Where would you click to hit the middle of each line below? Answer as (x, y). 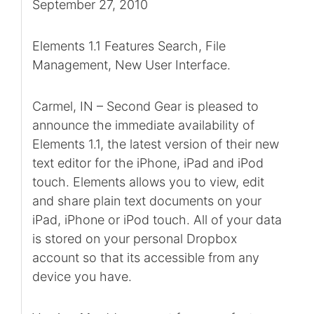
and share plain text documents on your (146, 201)
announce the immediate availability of (143, 125)
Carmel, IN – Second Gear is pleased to (145, 107)
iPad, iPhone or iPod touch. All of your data (157, 220)
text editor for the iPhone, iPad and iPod (148, 163)
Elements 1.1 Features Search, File (129, 46)
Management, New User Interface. (131, 65)
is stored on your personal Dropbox (134, 239)
